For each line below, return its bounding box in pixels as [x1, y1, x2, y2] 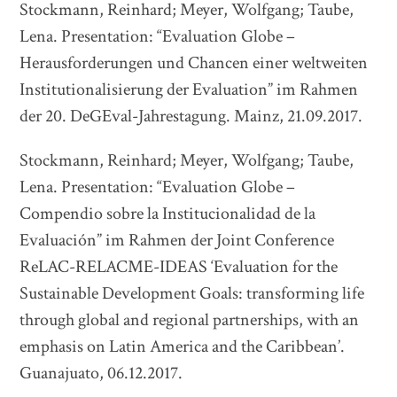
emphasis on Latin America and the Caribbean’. [19, 335, 346, 358]
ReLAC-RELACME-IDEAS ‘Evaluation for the [19, 255, 339, 278]
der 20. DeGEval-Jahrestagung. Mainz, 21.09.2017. [19, 105, 363, 128]
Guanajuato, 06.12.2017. [19, 362, 183, 385]
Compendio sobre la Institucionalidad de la [19, 202, 316, 225]
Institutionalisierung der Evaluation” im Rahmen [19, 78, 359, 101]
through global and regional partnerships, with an [19, 308, 360, 331]
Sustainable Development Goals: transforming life [19, 282, 365, 305]
